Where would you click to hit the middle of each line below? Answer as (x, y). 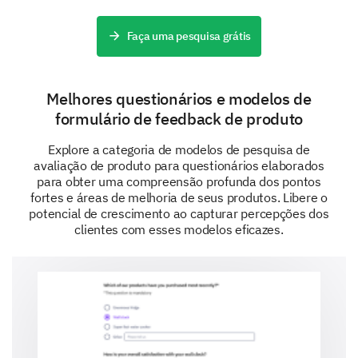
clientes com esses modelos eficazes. (179, 229)
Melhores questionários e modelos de (179, 99)
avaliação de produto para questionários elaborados (179, 165)
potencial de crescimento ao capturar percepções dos (179, 213)
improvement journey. (91, 10)
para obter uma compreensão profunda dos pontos (179, 181)
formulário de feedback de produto (179, 119)
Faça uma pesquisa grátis (189, 36)
